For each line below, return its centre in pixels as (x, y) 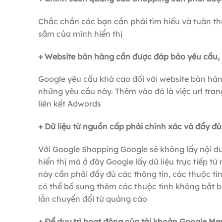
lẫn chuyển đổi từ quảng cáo (93, 198)
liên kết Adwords (70, 104)
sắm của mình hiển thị (80, 33)
